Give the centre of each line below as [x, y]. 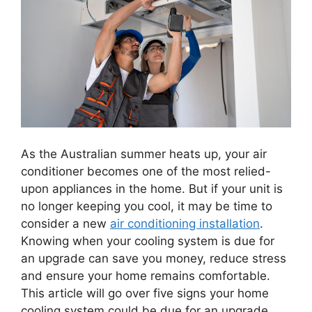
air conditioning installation [185, 223]
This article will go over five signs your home [145, 293]
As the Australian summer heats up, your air [144, 154]
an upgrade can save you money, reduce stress [154, 258]
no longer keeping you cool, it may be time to [147, 206]
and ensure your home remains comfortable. [146, 275]
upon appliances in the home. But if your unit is [152, 188]
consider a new [65, 223]
